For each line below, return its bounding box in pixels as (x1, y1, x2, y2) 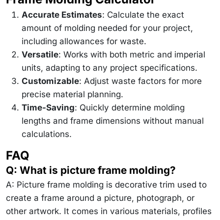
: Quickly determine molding (75, 102, 185, 112)
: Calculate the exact (102, 9, 184, 20)
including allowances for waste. (22, 36, 146, 46)
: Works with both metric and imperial (58, 49, 205, 59)
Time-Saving (22, 102, 75, 112)
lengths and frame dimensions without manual (22, 115, 204, 126)
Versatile (22, 49, 58, 59)
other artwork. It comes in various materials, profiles (6, 206, 212, 216)
